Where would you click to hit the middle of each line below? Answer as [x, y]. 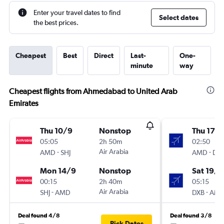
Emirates [24, 103]
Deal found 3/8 [191, 215]
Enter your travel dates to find [77, 12]
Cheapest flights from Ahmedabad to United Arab [93, 91]
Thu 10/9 [56, 130]
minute [142, 65]
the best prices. [56, 22]
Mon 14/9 [58, 170]
